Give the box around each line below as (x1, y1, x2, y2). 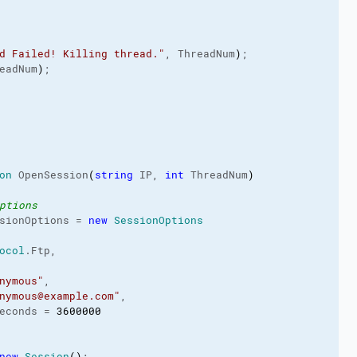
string (94, 168, 133, 182)
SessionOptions (113, 214, 203, 227)
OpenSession (11, 168, 88, 182)
